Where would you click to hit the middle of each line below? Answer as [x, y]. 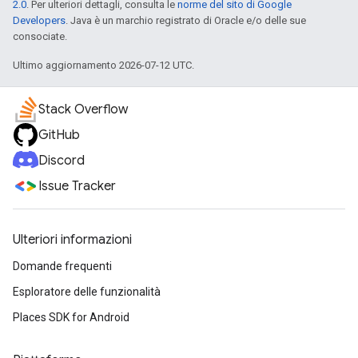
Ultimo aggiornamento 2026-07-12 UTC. [103, 65]
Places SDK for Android [71, 317]
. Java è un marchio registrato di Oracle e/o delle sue [186, 20]
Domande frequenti [62, 266]
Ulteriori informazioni [72, 240]
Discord [62, 161]
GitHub [59, 135]
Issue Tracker [77, 186]
